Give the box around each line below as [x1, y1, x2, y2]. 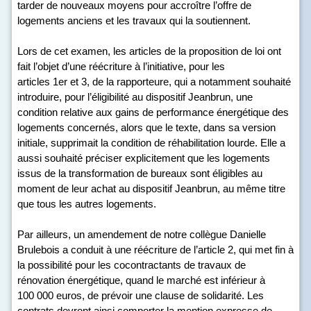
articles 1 [17, 76, 58, 87]
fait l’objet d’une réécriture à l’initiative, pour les [17, 60, 225, 72]
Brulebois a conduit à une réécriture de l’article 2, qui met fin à [17, 244, 294, 255]
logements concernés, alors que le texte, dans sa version [17, 121, 276, 133]
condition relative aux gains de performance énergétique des [17, 106, 289, 118]
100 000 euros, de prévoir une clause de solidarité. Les [17, 289, 264, 301]
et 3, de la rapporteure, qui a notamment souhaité [67, 76, 291, 87]
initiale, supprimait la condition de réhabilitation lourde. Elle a [17, 137, 285, 149]
